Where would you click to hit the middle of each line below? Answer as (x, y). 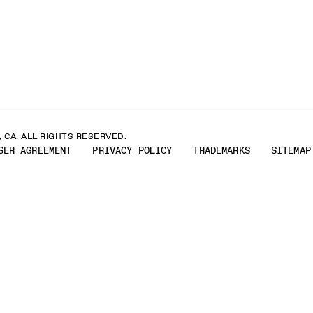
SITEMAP (291, 150)
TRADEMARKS (221, 150)
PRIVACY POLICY (132, 150)
